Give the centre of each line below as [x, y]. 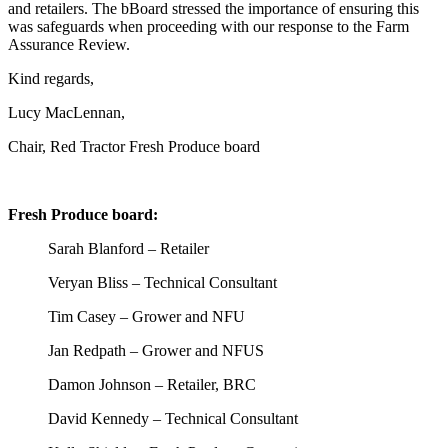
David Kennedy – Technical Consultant [173, 418]
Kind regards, [51, 78]
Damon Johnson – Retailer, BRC [152, 384]
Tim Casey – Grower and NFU [146, 316]
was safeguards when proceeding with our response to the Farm [208, 26]
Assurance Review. [69, 44]
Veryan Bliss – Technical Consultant [162, 282]
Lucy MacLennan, [66, 112]
